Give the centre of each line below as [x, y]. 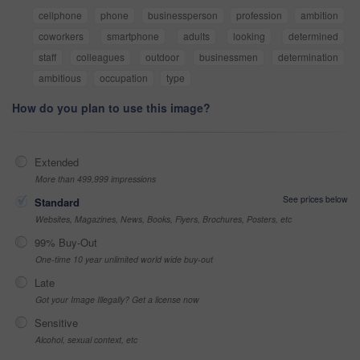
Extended [57, 162]
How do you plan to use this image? [111, 107]
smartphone [133, 35]
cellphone [60, 14]
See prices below [315, 198]
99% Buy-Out [66, 242]
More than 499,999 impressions [96, 178]
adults [196, 35]
